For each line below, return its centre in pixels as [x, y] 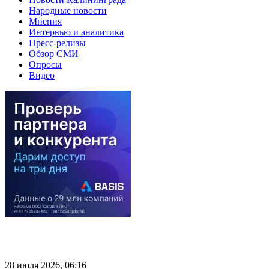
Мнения [45, 21]
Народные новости [68, 10]
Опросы [45, 64]
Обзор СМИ [54, 53]
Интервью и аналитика [76, 32]
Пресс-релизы [57, 43]
